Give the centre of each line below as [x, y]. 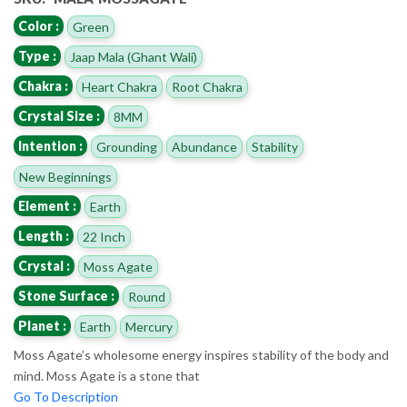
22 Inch [104, 237]
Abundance [204, 147]
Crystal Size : [59, 116]
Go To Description [66, 397]
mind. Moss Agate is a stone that [107, 376]
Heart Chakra [119, 87]
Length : [44, 236]
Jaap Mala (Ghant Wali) [134, 57]
